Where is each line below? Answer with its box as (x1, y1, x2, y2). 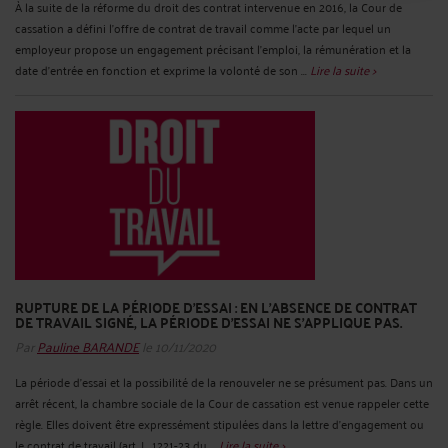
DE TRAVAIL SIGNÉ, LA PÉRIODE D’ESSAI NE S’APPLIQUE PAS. (15, 308, 402, 335)
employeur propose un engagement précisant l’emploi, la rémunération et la (15, 38, 411, 60)
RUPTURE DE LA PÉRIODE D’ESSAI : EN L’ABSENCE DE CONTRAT (15, 293, 417, 320)
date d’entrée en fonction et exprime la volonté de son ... (15, 59, 310, 81)
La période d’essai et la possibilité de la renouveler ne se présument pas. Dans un (15, 370, 433, 392)
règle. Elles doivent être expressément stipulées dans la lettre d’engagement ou (15, 412, 424, 434)
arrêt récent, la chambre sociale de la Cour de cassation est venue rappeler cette (15, 391, 429, 413)
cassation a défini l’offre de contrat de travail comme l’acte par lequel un (15, 17, 391, 39)
